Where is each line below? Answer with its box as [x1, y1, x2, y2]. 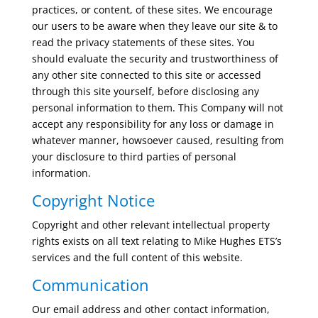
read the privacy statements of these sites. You [31, 35, 255, 49]
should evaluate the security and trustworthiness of [31, 52, 278, 65]
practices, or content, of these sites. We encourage [31, 3, 273, 16]
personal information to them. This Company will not [31, 101, 283, 114]
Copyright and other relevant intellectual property [31, 218, 270, 231]
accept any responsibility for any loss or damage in [31, 117, 274, 131]
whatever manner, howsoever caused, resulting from [31, 133, 284, 147]
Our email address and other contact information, [31, 302, 270, 316]
